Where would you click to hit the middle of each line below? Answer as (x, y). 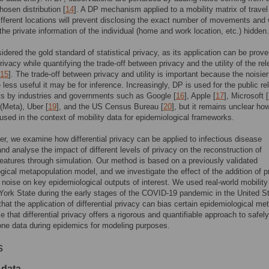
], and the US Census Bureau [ (110, 107)
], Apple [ (200, 96)
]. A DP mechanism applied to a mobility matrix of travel (171, 9)
